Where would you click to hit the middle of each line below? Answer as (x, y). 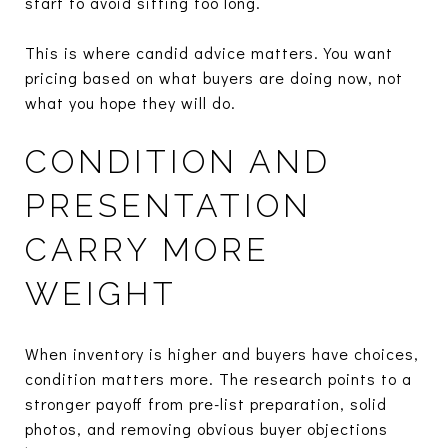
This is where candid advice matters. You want (209, 52)
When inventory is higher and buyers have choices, (222, 353)
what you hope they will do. (130, 102)
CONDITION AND (178, 161)
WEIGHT (101, 293)
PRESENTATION (168, 205)
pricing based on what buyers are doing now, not (214, 77)
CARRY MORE (147, 249)
